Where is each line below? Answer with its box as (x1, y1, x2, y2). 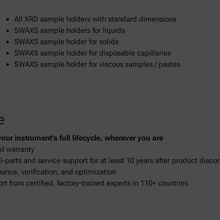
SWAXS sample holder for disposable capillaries (14, 49, 171, 58)
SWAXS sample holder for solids (14, 37, 118, 47)
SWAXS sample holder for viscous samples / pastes (14, 60, 180, 69)
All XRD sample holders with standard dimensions (14, 15, 176, 24)
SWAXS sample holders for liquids (14, 26, 125, 35)
